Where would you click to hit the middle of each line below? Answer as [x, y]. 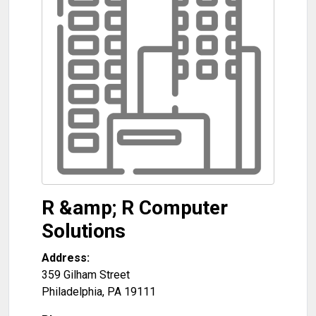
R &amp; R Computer [135, 208]
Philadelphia [72, 292]
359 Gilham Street [86, 275]
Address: [66, 258]
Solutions [84, 231]
